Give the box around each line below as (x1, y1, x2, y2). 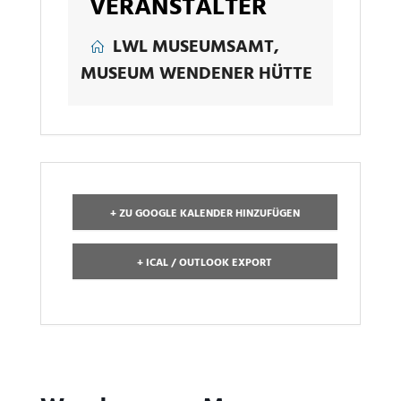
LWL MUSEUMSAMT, (112, 32, 279, 62)
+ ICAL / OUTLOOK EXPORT (137, 253, 273, 272)
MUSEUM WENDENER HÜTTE (80, 59, 312, 89)
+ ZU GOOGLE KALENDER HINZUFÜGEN (109, 204, 300, 223)
